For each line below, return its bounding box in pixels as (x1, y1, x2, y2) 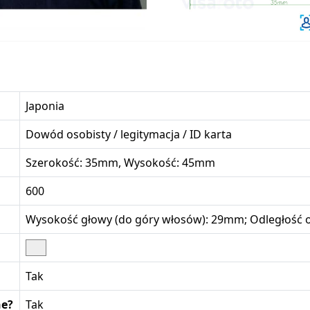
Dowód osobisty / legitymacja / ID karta (26, 126, 232, 142)
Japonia (26, 98, 64, 113)
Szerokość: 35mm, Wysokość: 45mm (26, 154, 215, 170)
